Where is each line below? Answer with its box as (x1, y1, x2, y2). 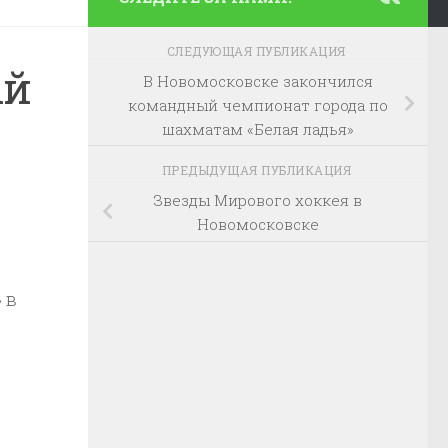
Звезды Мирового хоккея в (154, 189, 362, 210)
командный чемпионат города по (128, 94, 388, 115)
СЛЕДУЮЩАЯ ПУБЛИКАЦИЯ (166, 42, 350, 59)
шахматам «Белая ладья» (162, 118, 354, 139)
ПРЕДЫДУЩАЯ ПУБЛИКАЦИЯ (161, 162, 355, 179)
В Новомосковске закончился (143, 70, 373, 91)
